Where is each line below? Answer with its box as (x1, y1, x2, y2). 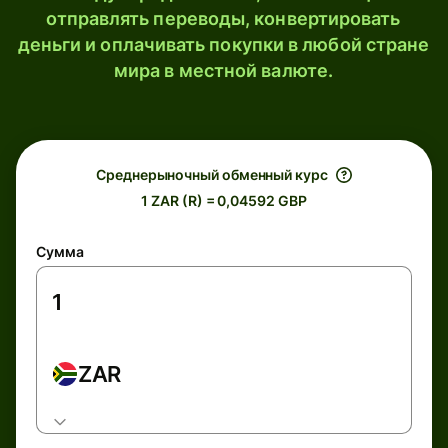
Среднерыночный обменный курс (96, 166, 328, 183)
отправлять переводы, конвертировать (46, 8, 401, 29)
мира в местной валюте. (114, 60, 333, 81)
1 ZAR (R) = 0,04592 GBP (141, 192, 307, 209)
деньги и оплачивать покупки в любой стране (17, 34, 430, 55)
